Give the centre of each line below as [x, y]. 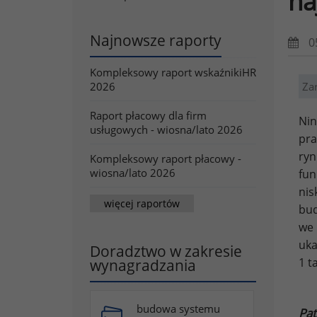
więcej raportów [142, 203]
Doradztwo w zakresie [166, 251]
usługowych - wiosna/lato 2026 [166, 129]
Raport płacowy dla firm [148, 115]
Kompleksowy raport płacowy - [166, 158]
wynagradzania [143, 265]
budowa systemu [178, 309]
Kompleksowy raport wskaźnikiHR [173, 72]
